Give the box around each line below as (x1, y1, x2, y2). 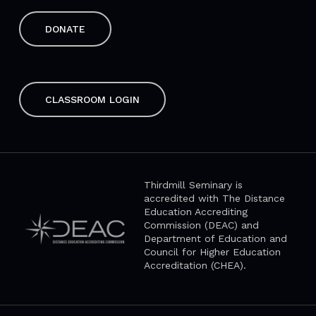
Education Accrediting (143, 206, 248, 218)
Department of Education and (143, 233, 287, 245)
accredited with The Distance (143, 193, 285, 205)
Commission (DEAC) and (143, 219, 259, 231)
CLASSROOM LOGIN (44, 94, 140, 106)
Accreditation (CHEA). (143, 260, 246, 272)
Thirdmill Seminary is (143, 179, 243, 191)
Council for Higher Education (143, 246, 281, 258)
